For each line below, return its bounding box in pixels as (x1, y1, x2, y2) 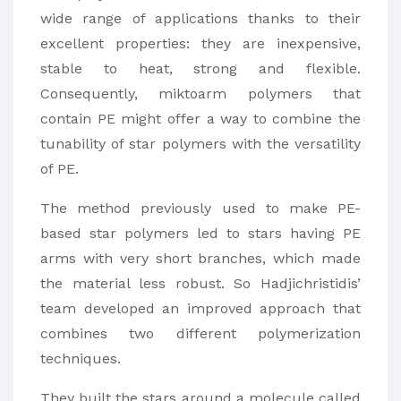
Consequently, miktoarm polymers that (40, 84, 361, 102)
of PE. (40, 159, 79, 177)
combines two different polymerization (40, 324, 361, 342)
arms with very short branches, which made (40, 249, 361, 267)
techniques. (40, 349, 121, 367)
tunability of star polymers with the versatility (40, 134, 361, 152)
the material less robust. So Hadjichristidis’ (40, 274, 361, 292)
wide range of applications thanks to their (40, 9, 361, 27)
